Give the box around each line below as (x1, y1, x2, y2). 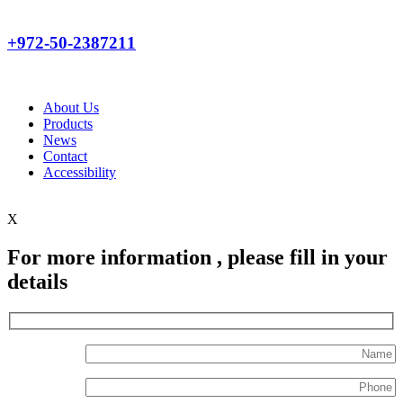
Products (43, 116, 93, 132)
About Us (43, 100, 99, 116)
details (7, 270, 67, 294)
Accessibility (43, 165, 116, 181)
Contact (43, 148, 87, 165)
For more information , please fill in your (7, 246, 388, 270)
